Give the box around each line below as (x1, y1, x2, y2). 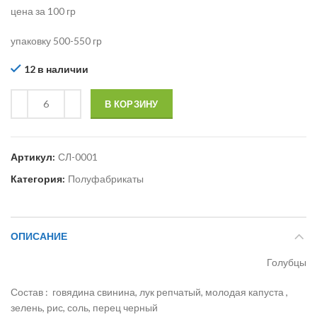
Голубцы (267, 255, 306, 268)
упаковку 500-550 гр (11, 34, 102, 47)
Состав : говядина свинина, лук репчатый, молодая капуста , (11, 285, 288, 298)
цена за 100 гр (11, 4, 76, 17)
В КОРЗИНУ (105, 98, 158, 110)
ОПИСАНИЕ (11, 229, 67, 243)
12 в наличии (24, 62, 88, 75)
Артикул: (11, 150, 57, 163)
